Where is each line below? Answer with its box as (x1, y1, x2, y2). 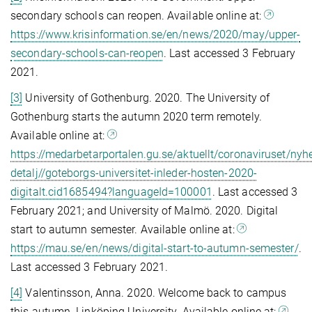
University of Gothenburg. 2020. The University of (22, 91, 270, 104)
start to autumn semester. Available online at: (10, 222, 237, 236)
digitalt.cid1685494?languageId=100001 (10, 185, 212, 198)
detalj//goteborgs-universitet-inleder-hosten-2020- (10, 166, 258, 180)
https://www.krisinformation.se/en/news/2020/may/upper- (10, 27, 301, 41)
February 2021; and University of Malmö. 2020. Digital (10, 203, 279, 217)
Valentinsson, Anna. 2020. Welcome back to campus (22, 286, 287, 299)
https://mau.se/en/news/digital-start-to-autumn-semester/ (10, 241, 299, 255)
